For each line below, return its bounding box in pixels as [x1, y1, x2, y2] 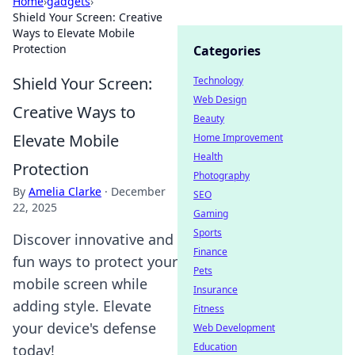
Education [193, 340, 237, 353]
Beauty [193, 112, 224, 125]
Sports [193, 226, 222, 239]
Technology [193, 74, 243, 87]
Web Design [193, 93, 246, 106]
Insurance [193, 283, 238, 296]
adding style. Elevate [13, 296, 151, 315]
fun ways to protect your [13, 252, 177, 271]
